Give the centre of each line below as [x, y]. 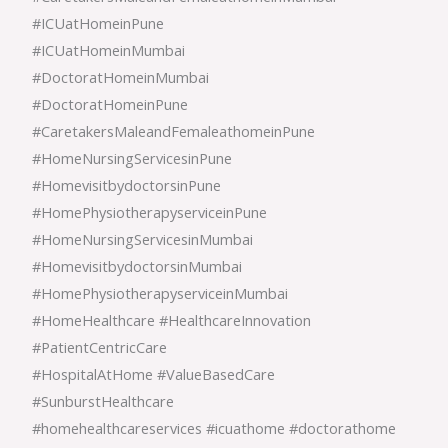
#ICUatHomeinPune [98, 23]
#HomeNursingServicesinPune [132, 158]
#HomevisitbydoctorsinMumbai [137, 266]
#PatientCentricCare [100, 347]
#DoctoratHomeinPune [110, 104]
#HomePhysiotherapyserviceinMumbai [160, 293]
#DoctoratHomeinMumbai [121, 77]
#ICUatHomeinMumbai [109, 50]
